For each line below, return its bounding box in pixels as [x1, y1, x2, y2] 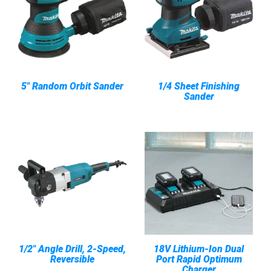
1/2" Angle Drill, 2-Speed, [19, 243, 126, 255]
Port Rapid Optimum [155, 253, 242, 265]
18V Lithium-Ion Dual [154, 243, 244, 255]
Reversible [50, 253, 94, 265]
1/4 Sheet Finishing [158, 80, 240, 92]
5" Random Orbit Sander [21, 80, 123, 92]
